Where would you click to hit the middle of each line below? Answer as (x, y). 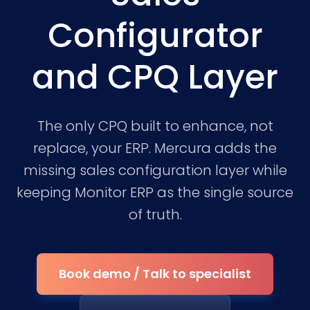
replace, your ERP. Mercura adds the (155, 148)
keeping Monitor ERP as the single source (155, 192)
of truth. (155, 215)
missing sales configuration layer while (155, 170)
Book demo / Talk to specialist (155, 274)
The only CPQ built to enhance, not (155, 126)
